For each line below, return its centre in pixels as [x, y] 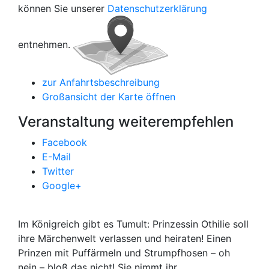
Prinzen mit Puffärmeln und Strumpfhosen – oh [124, 253]
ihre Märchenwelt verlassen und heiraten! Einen [125, 238]
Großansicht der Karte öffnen [109, 97]
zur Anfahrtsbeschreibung [101, 82]
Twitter [58, 171]
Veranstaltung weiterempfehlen [126, 122]
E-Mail [56, 157]
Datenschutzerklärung [157, 8]
